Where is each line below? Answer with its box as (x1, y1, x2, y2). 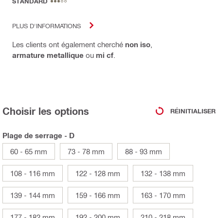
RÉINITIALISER (170, 107, 216, 115)
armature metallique (12, 51, 84, 60)
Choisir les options (2, 105, 89, 117)
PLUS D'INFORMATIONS (12, 21, 81, 29)
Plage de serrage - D (2, 131, 74, 140)
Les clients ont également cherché (12, 40, 125, 49)
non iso (125, 40, 150, 49)
